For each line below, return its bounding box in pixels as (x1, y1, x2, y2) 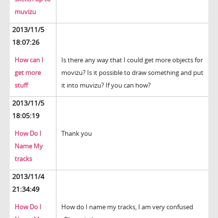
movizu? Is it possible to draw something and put (61, 68, 203, 77)
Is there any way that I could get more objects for (61, 55, 203, 65)
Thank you (61, 129, 92, 138)
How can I (15, 55, 43, 65)
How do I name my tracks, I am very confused (61, 202, 193, 212)
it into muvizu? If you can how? (61, 81, 151, 90)
